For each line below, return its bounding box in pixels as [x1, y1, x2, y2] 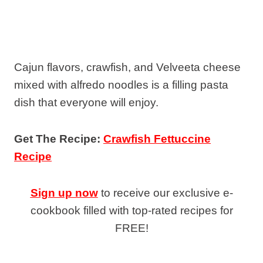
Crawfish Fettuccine [103, 132, 211, 145]
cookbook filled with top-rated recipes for [30, 204, 233, 217]
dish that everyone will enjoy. [14, 96, 159, 109]
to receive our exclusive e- [97, 186, 233, 199]
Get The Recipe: [14, 132, 103, 145]
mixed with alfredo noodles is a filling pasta [14, 78, 228, 91]
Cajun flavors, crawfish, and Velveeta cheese [14, 60, 241, 73]
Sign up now [30, 186, 98, 199]
